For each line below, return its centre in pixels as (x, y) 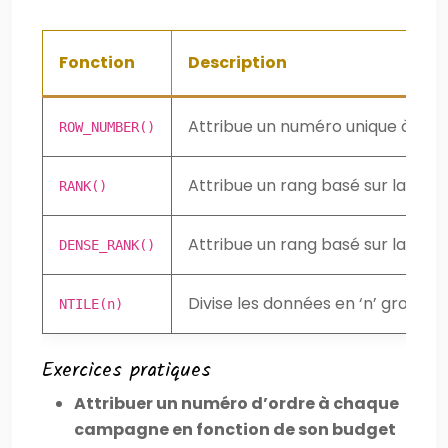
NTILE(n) (91, 303)
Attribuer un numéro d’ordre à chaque (236, 403)
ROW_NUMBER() (107, 126)
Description (237, 62)
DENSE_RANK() (107, 244)
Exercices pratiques (126, 370)
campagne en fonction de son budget (235, 429)
